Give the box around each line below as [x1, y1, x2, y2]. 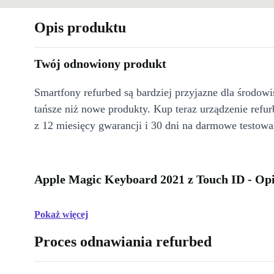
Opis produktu [34, 20, 126, 36]
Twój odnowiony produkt [34, 57, 166, 71]
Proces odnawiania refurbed [34, 234, 212, 250]
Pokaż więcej [34, 209, 88, 220]
